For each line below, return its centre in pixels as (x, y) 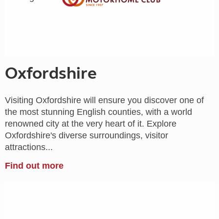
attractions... (29, 147)
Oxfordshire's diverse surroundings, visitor (87, 136)
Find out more (34, 166)
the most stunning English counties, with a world (99, 112)
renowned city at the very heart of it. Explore (91, 124)
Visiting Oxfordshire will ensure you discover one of (104, 100)
